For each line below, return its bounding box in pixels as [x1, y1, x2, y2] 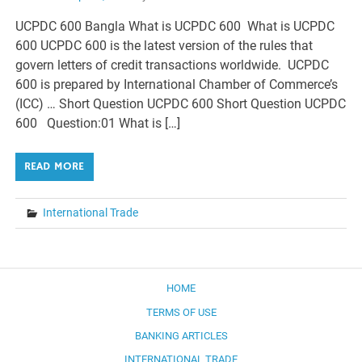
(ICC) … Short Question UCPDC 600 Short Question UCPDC [15, 95, 347, 112]
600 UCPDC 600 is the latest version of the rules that [15, 37, 314, 53]
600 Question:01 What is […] [15, 115, 181, 131]
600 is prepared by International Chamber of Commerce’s [15, 76, 339, 92]
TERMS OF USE [145, 305, 217, 318]
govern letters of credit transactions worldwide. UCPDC [15, 57, 330, 73]
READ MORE [24, 158, 85, 174]
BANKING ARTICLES [134, 330, 228, 342]
